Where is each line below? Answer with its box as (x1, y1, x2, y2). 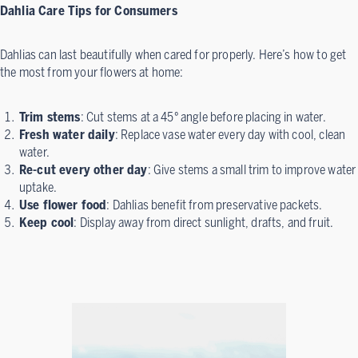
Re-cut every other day (19, 161, 148, 177)
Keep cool (19, 214, 74, 230)
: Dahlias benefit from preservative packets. (106, 197, 323, 213)
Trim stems (19, 109, 81, 125)
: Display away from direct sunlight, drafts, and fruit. (74, 214, 334, 230)
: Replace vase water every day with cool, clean (114, 126, 346, 142)
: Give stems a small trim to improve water (147, 161, 356, 177)
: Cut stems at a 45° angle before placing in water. (80, 109, 326, 125)
